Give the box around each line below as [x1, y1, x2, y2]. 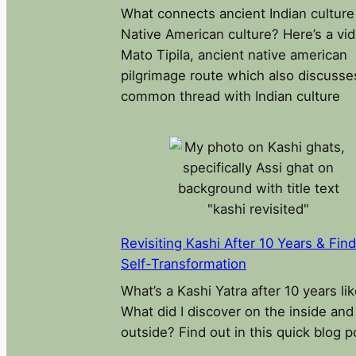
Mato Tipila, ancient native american [121, 47, 347, 64]
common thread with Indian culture [121, 88, 340, 105]
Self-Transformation [121, 255, 246, 272]
